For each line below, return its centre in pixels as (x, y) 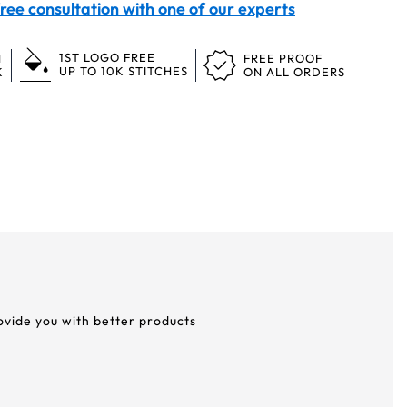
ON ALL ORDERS (294, 72)
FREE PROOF (283, 58)
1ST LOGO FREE (107, 57)
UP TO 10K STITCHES (124, 71)
